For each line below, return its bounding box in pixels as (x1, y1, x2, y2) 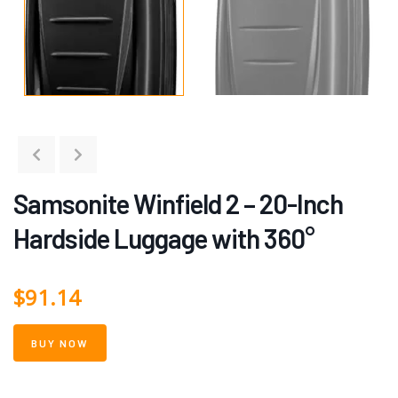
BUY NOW (31, 336, 89, 349)
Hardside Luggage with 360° (13, 221, 314, 254)
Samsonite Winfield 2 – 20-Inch (13, 187, 343, 219)
